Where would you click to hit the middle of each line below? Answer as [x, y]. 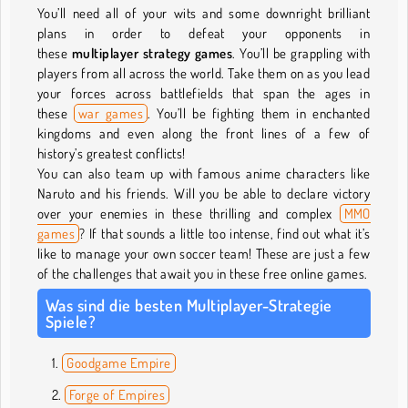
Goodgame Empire [119, 362]
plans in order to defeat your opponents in [204, 33]
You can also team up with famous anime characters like [204, 173]
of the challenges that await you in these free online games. [203, 273]
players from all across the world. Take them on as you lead [204, 73]
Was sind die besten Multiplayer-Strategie [189, 305]
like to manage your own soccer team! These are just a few [204, 253]
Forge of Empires [117, 394]
